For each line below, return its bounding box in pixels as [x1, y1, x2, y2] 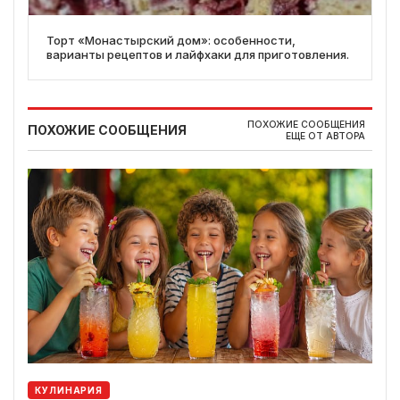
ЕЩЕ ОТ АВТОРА [286, 130, 365, 143]
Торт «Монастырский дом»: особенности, [46, 33, 296, 48]
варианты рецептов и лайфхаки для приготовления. [46, 47, 349, 62]
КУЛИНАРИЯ [35, 385, 104, 396]
